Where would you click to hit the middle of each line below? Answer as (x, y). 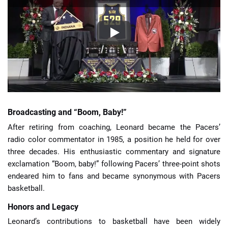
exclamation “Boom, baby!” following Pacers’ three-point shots (114, 164)
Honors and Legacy (43, 207)
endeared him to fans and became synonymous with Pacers (114, 176)
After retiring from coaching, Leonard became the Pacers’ (114, 127)
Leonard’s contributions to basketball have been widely (114, 222)
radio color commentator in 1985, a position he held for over (114, 139)
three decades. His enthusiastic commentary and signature (114, 151)
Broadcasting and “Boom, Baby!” (67, 112)
